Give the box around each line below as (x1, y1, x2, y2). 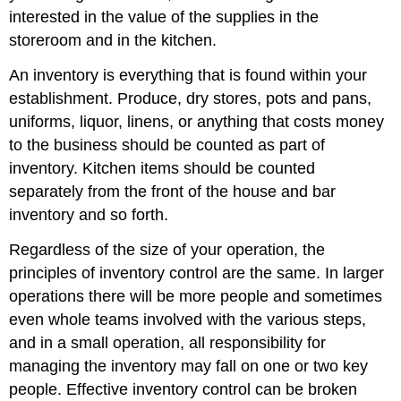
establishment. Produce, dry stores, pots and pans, (9, 89, 372, 107)
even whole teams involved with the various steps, (9, 310, 367, 328)
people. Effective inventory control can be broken (9, 380, 358, 398)
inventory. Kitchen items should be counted (9, 158, 316, 177)
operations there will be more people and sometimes (9, 286, 383, 305)
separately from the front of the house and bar (9, 182, 337, 200)
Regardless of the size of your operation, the (9, 240, 326, 259)
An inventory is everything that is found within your (9, 65, 368, 84)
